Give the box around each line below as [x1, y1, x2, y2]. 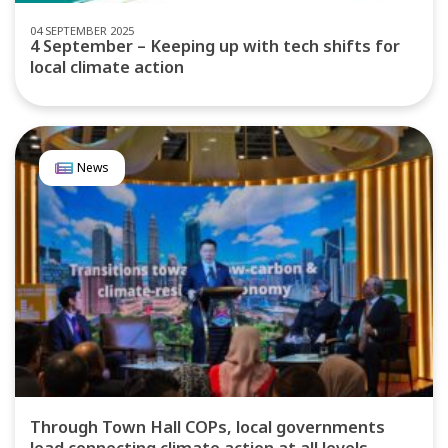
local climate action [30, 55, 184, 78]
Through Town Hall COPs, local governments [30, 416, 385, 439]
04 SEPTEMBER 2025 [30, 22, 134, 38]
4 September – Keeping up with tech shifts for [30, 34, 400, 57]
